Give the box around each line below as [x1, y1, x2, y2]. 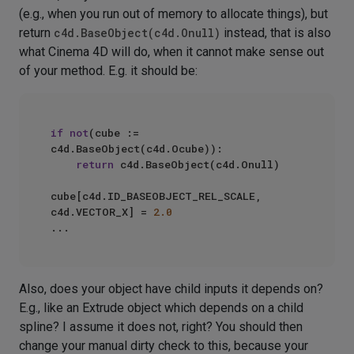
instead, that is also [220, 25, 331, 40]
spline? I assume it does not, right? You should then [19, 319, 303, 334]
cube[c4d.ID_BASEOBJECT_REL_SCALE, [51, 189, 262, 203]
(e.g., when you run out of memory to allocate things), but [19, 6, 328, 21]
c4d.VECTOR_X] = [51, 205, 153, 219]
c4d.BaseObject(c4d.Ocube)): [51, 141, 223, 156]
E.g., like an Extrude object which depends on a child [19, 300, 303, 315]
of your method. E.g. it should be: [19, 63, 198, 78]
